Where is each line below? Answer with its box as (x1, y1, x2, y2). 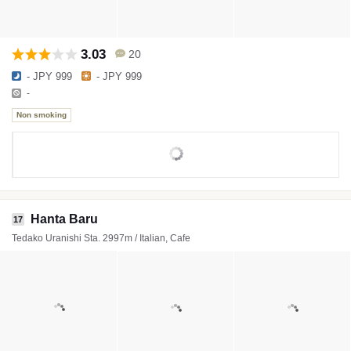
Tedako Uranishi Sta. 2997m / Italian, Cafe (12, 232, 190, 244)
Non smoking (16, 110, 67, 120)
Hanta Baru (31, 212, 98, 226)
